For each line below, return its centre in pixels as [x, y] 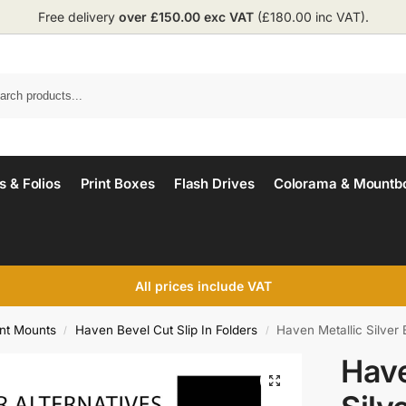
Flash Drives [214, 184]
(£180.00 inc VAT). [311, 17]
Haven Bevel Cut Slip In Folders [167, 330]
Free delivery [78, 17]
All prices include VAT [203, 286]
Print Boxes [117, 184]
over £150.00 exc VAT [186, 17]
